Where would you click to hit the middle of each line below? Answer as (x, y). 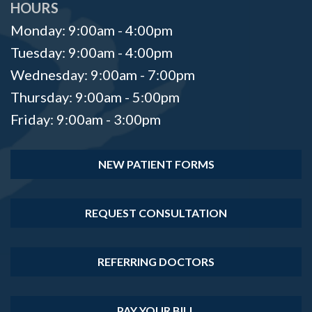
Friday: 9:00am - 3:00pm (86, 119)
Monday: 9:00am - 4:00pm (92, 30)
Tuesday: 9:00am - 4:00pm (92, 52)
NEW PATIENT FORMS (156, 164)
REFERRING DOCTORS (156, 261)
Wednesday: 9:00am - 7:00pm (103, 74)
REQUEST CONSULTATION (156, 212)
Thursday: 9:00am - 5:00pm (95, 96)
